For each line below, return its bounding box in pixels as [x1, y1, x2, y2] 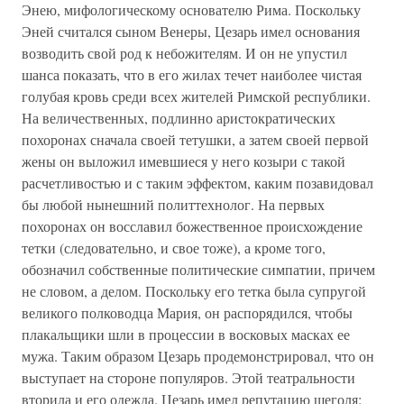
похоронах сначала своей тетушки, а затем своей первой [22, 130, 369, 149]
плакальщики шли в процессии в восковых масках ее [22, 325, 350, 344]
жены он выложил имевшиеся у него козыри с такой [22, 151, 345, 170]
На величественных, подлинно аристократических [22, 108, 335, 127]
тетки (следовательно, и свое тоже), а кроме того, [22, 238, 326, 257]
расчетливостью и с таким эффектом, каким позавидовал [22, 173, 373, 192]
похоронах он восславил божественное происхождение [22, 216, 363, 235]
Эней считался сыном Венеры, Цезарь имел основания [22, 22, 360, 41]
